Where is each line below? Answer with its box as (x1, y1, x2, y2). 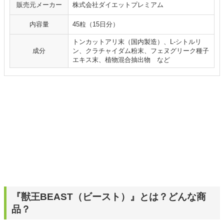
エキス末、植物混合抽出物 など (72, 56, 170, 63)
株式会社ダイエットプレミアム (72, 1, 163, 8)
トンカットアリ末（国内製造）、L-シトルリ (72, 38, 201, 45)
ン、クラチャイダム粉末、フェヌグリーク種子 (72, 47, 209, 54)
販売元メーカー (16, 1, 62, 8)
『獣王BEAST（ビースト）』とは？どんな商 (11, 191, 206, 202)
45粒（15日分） (72, 20, 119, 28)
